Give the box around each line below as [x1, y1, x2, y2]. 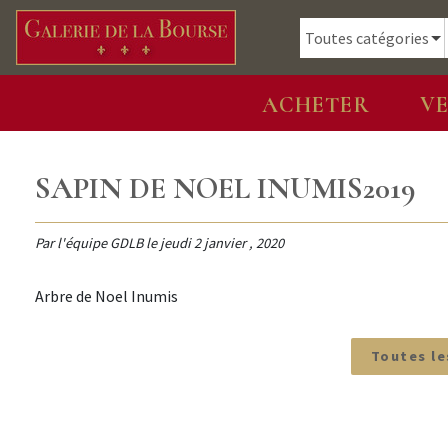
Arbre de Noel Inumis [35, 286, 178, 306]
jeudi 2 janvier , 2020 [160, 234, 284, 252]
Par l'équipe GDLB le [35, 234, 160, 252]
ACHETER [261, 91, 370, 118]
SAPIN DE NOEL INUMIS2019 [35, 170, 415, 207]
